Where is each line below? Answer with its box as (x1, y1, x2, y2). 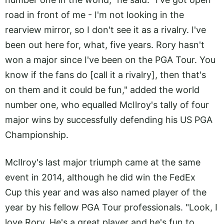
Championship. (5, 129, 68, 140)
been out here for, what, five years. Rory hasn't (5, 39, 204, 50)
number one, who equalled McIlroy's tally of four (5, 99, 209, 110)
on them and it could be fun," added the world (5, 84, 199, 95)
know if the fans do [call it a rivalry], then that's (5, 69, 206, 80)
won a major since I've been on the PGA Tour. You (5, 54, 215, 65)
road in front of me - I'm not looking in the (5, 9, 184, 20)
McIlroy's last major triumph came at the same (5, 156, 200, 167)
